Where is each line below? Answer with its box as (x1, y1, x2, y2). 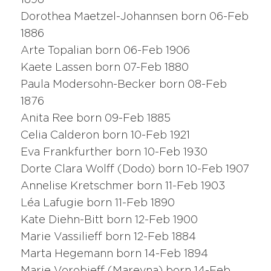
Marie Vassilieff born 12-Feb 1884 (21, 232, 197, 243)
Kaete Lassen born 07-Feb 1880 (21, 62, 189, 74)
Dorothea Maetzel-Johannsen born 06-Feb (21, 11, 249, 23)
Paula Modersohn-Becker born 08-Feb (21, 79, 227, 91)
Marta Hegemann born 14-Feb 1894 (21, 249, 209, 260)
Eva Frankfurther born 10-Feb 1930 (21, 147, 208, 158)
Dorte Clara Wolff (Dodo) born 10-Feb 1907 (21, 164, 250, 175)
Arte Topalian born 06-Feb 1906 (21, 45, 191, 57)
